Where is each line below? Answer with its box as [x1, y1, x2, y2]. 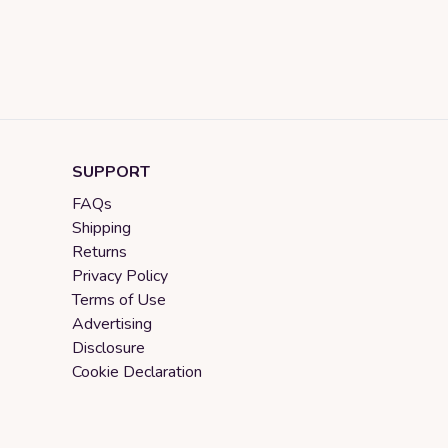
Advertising [72, 312, 152, 335]
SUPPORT [72, 160, 150, 183]
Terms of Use [72, 288, 166, 311]
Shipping [72, 216, 131, 239]
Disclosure [72, 336, 145, 359]
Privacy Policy [72, 264, 168, 287]
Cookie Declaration [72, 360, 202, 383]
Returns [72, 240, 127, 263]
